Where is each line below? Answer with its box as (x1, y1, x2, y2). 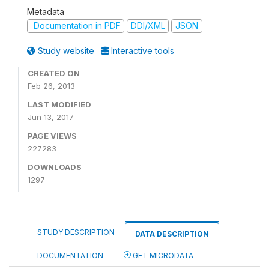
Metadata (27, 7, 64, 17)
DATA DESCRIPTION (135, 229, 209, 238)
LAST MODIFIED (28, 99, 91, 109)
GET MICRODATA (131, 250, 193, 260)
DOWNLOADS (28, 162, 82, 172)
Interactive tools (109, 45, 174, 56)
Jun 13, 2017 (28, 112, 74, 122)
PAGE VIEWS (28, 130, 77, 141)
